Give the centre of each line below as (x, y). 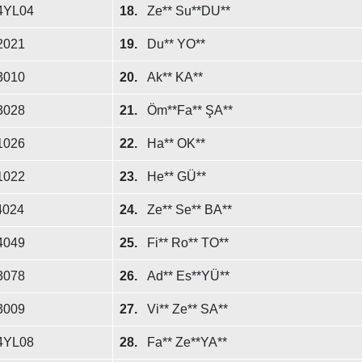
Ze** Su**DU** (188, 11)
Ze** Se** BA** (189, 210)
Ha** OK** (176, 143)
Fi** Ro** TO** (187, 243)
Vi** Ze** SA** (187, 309)
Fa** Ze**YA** (187, 342)
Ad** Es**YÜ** (188, 276)
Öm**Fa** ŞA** (189, 110)
